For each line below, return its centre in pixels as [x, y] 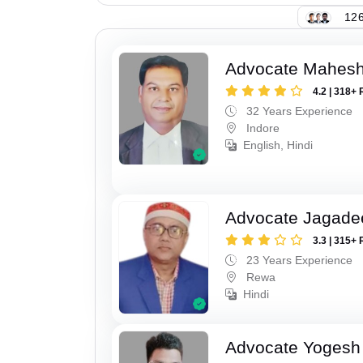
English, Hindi [278, 145]
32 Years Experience [298, 111]
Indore [262, 128]
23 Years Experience [298, 260]
